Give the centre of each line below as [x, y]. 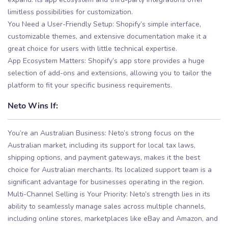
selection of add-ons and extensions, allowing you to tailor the [110, 73]
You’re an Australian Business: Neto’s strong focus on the [101, 133]
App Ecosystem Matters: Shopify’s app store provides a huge [106, 61]
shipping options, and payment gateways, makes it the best [104, 158]
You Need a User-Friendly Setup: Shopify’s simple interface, [104, 24]
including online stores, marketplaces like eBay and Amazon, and [113, 219]
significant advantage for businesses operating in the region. [106, 182]
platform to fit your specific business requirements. [90, 85]
